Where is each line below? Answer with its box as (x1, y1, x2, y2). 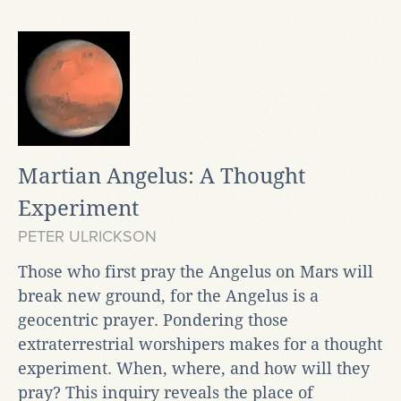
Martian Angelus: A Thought (18, 163, 305, 189)
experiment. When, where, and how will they (18, 358, 370, 378)
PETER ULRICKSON (18, 226, 157, 246)
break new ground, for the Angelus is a (18, 286, 319, 305)
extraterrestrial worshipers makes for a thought (18, 334, 382, 354)
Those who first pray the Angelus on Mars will (18, 261, 373, 281)
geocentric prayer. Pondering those (18, 310, 288, 329)
